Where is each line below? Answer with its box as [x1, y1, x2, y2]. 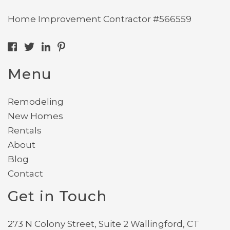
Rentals [8, 125, 42, 136]
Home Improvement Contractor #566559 [8, 13, 191, 24]
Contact [8, 168, 43, 179]
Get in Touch [8, 187, 107, 205]
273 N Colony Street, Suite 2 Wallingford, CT [8, 218, 199, 229]
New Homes [8, 110, 63, 121]
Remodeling [8, 96, 64, 107]
